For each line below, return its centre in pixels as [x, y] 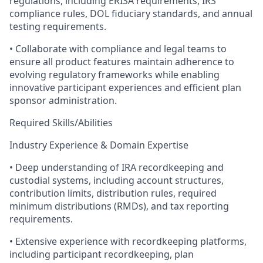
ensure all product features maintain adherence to [122, 62]
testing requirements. [58, 26]
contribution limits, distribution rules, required [113, 193]
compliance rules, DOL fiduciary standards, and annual [131, 14]
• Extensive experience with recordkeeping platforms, [128, 241]
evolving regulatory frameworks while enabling [114, 75]
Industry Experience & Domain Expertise [99, 145]
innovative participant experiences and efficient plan [125, 87]
